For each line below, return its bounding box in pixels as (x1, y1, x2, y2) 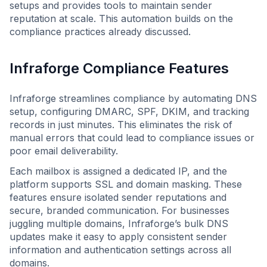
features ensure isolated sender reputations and (10, 191, 226, 203)
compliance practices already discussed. (10, 26, 191, 38)
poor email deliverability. (10, 145, 118, 157)
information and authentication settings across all (10, 244, 231, 256)
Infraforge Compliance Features (10, 60, 229, 77)
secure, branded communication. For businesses (10, 204, 229, 216)
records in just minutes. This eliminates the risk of (10, 119, 232, 131)
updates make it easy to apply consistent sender (10, 231, 227, 243)
